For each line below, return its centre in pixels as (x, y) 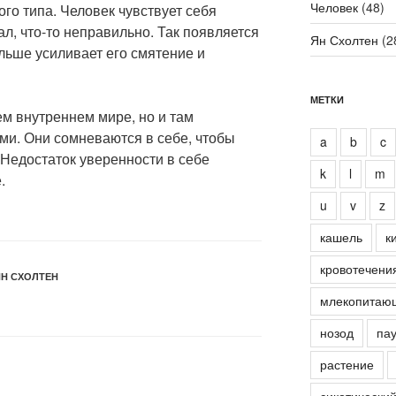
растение (346, 365)
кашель (341, 237)
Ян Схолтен (344, 40)
